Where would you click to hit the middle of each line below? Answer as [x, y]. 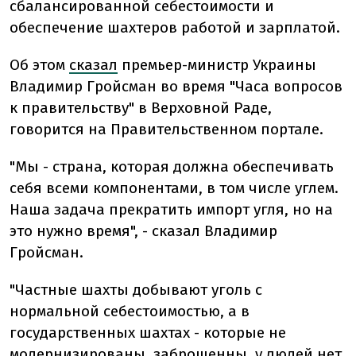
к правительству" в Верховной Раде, [141, 108]
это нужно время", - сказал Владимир [143, 231]
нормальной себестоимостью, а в [130, 311]
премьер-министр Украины [217, 65]
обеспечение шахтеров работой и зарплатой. [175, 27]
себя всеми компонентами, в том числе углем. [174, 188]
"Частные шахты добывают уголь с [136, 290]
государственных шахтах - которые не [148, 333]
